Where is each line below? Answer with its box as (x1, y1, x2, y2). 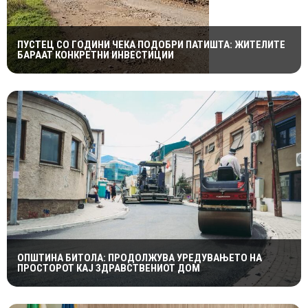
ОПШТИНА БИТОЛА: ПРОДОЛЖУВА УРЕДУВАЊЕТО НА (17, 252, 262, 265)
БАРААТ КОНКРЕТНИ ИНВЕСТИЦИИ (17, 48, 174, 61)
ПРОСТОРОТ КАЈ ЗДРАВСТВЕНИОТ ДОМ (17, 262, 200, 275)
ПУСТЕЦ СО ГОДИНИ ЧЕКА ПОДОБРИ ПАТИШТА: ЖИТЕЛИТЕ (17, 38, 285, 51)
